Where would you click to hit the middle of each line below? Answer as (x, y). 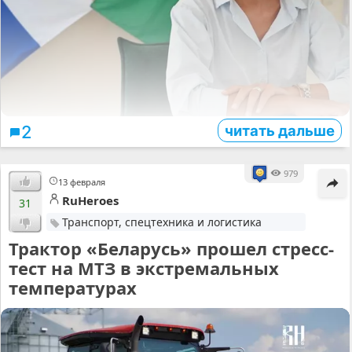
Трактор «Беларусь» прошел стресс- (171, 248)
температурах (73, 287)
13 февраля (82, 181)
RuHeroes (90, 200)
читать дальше (279, 130)
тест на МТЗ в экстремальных (144, 268)
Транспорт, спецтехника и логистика (161, 222)
